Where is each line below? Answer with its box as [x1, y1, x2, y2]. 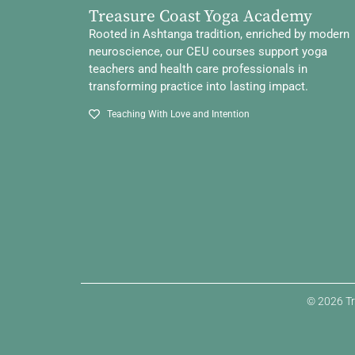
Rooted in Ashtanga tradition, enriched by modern [89, 27, 349, 42]
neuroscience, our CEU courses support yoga [89, 44, 327, 59]
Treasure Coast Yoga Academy [89, 6, 312, 28]
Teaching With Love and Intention [106, 108, 250, 120]
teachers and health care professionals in [89, 62, 307, 77]
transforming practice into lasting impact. [89, 79, 308, 94]
